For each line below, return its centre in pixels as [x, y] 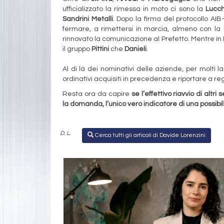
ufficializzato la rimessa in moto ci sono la [134, 9]
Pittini [100, 49]
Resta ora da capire [96, 94]
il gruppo [77, 49]
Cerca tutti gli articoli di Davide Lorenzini [149, 135]
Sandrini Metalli [88, 19]
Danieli [135, 49]
